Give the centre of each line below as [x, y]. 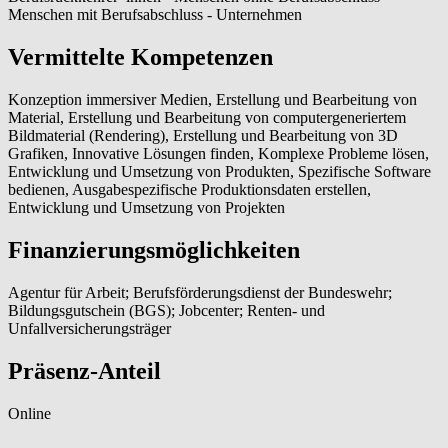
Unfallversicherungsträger [89, 328]
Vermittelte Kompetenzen [140, 57]
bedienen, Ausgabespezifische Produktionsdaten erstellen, [189, 190]
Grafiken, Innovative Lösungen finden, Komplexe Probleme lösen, [218, 154]
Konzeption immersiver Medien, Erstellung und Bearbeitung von [212, 100]
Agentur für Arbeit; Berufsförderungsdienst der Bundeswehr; [200, 292]
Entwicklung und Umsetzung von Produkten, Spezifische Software [219, 172]
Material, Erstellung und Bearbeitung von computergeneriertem [207, 118]
